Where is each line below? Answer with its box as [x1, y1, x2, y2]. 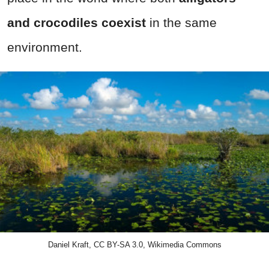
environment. [7, 40, 82, 54]
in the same [146, 15, 217, 29]
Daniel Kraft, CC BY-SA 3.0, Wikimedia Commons [47, 240, 222, 250]
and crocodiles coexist [7, 15, 146, 29]
